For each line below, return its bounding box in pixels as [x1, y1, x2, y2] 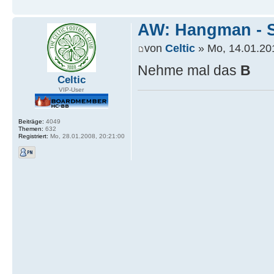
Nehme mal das [138, 62, 240, 78]
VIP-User [59, 86, 84, 94]
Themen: [18, 125, 43, 133]
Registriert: [18, 133, 48, 140]
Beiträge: [18, 118, 44, 125]
